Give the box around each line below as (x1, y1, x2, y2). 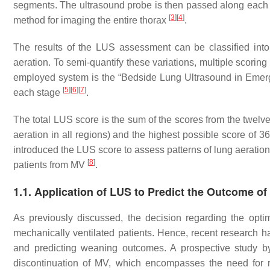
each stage (13, 87, 63, 98)
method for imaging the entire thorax (13, 15, 169, 25)
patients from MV (13, 160, 87, 170)
